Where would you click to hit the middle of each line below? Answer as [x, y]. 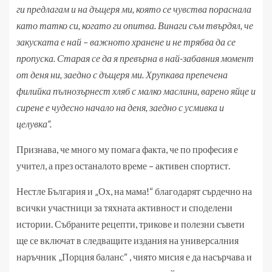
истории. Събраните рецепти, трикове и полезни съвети [131, 224]
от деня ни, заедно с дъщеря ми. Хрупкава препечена [122, 75]
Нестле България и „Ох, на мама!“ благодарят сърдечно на [134, 191]
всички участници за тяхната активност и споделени [124, 208]
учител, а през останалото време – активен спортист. [123, 166]
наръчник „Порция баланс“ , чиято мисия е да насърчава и [134, 257]
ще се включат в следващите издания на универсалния [127, 240]
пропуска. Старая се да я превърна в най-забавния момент [135, 58]
